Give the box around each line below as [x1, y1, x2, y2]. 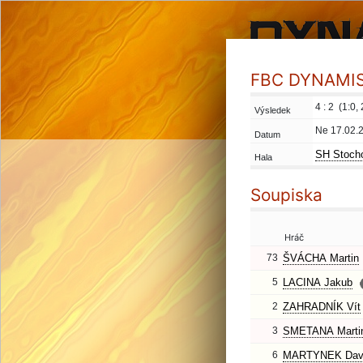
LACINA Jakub [283, 276, 352, 288]
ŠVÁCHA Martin [283, 252, 359, 264]
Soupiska [250, 185, 322, 205]
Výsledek [254, 105, 291, 115]
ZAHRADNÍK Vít [283, 301, 361, 313]
